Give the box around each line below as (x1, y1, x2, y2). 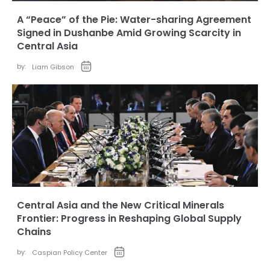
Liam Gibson (32, 62, 74, 72)
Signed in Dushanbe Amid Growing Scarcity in (17, 26, 241, 40)
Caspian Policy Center (32, 248, 107, 258)
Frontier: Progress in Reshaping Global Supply (17, 212, 242, 226)
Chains (17, 225, 51, 239)
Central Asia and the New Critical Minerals (17, 198, 224, 213)
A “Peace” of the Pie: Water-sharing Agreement (17, 13, 251, 27)
